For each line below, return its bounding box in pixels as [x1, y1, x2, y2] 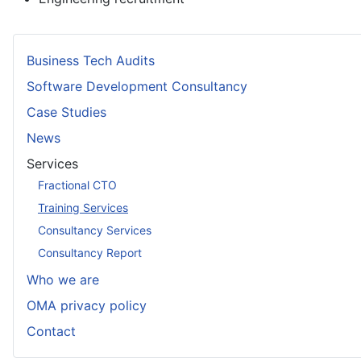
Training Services [38, 200, 128, 214]
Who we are [27, 272, 99, 288]
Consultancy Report [38, 245, 142, 259]
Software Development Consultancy [27, 78, 247, 94]
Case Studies [27, 104, 106, 120]
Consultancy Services [38, 222, 151, 237]
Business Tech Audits [27, 52, 155, 68]
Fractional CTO [38, 177, 117, 192]
